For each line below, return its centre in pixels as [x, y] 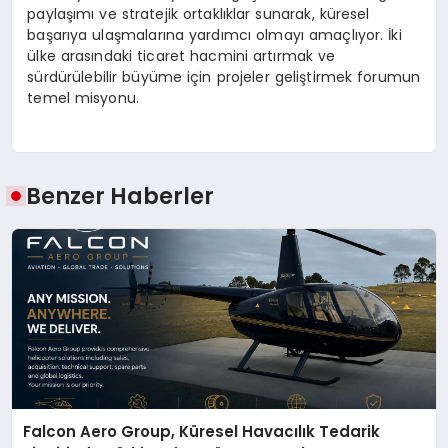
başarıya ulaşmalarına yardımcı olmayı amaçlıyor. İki [214, 34]
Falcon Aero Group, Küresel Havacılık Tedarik [202, 431]
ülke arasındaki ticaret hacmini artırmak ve [181, 55]
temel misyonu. [83, 97]
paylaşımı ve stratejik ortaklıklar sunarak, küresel [198, 13]
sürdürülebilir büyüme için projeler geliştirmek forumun [224, 76]
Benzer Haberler [120, 196]
